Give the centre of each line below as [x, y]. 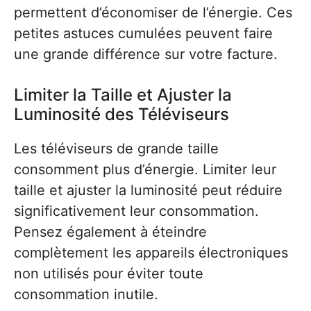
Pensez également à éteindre [110, 232]
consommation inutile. [86, 295]
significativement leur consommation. [136, 211]
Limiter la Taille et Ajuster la [123, 95]
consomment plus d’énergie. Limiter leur [145, 170]
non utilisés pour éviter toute [109, 274]
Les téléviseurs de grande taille [116, 149]
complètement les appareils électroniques [151, 253]
